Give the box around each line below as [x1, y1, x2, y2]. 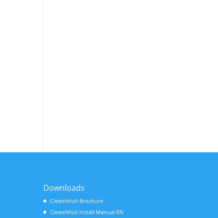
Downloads [43, 182, 85, 193]
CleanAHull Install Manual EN [50, 208, 124, 216]
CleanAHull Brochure [50, 197, 104, 204]
